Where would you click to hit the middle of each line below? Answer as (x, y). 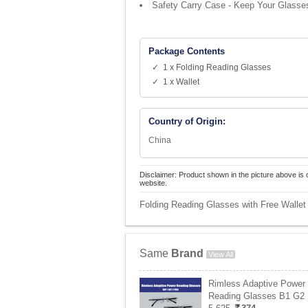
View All (221, 254)
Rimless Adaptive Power (257, 284)
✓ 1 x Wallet (176, 82)
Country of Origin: (187, 121)
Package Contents (187, 51)
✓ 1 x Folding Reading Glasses (211, 67)
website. (153, 183)
